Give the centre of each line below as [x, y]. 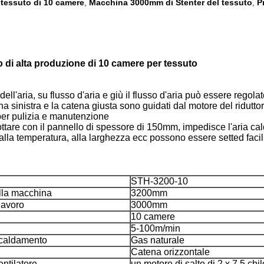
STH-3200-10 [159, 181]
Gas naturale [158, 240]
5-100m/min [156, 228]
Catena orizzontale [170, 252]
